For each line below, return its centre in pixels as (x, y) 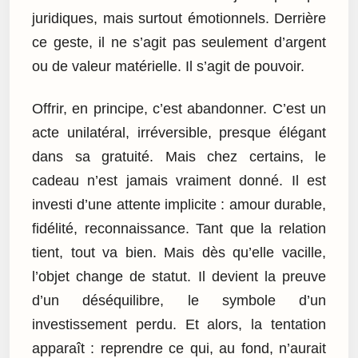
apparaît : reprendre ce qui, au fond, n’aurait (179, 348)
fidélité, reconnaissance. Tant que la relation (179, 228)
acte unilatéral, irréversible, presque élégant (179, 132)
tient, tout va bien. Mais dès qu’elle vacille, (179, 252)
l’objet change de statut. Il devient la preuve (179, 276)
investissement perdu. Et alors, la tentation (179, 324)
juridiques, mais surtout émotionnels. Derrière (179, 19)
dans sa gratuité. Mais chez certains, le (179, 156)
